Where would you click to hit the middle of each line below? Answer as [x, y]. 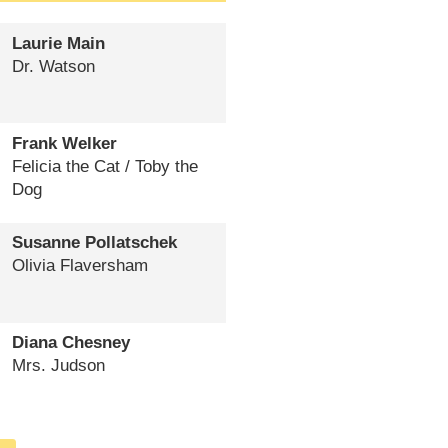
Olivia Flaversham [79, 266]
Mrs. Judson [58, 366]
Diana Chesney [70, 343]
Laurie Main [58, 43]
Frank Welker [64, 143]
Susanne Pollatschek [94, 243]
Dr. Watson [53, 66]
